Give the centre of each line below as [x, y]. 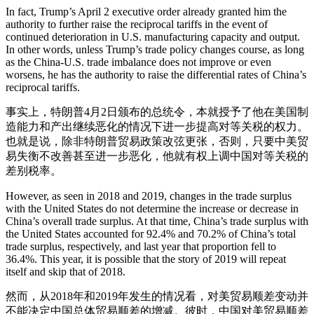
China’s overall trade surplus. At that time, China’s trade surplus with [157, 221]
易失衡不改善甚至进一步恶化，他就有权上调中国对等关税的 [157, 156]
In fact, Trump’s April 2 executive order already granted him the [146, 12]
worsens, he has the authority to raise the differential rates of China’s [156, 75]
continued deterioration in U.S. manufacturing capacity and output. [153, 37]
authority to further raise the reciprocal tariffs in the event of [137, 25]
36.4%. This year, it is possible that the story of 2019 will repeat [146, 259]
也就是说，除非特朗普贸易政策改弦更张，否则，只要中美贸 [157, 142]
